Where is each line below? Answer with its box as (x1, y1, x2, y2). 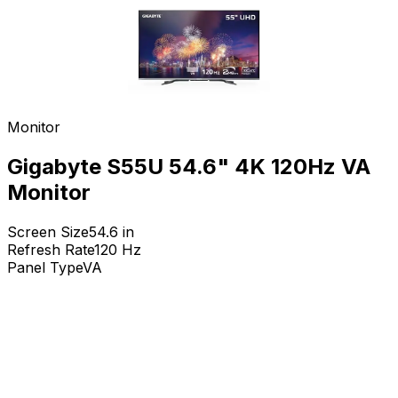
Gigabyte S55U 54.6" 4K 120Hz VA (7, 153, 370, 179)
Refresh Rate (7, 240, 94, 259)
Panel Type (7, 258, 83, 276)
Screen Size (7, 222, 89, 241)
